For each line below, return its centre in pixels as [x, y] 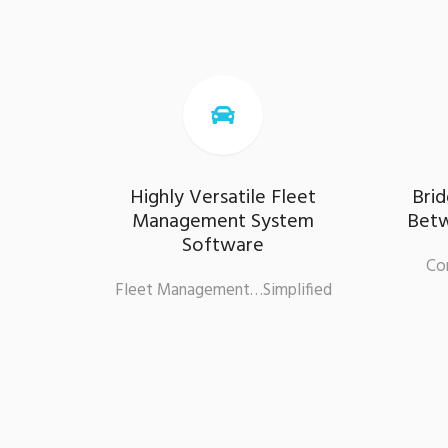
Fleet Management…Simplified [223, 290]
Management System [223, 221]
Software [223, 245]
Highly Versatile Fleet [223, 197]
